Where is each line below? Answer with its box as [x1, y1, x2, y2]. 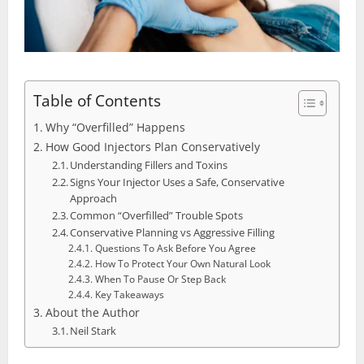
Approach [70, 190, 118, 206]
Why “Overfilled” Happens [45, 119, 185, 135]
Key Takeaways [94, 288, 164, 301]
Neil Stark [70, 323, 117, 338]
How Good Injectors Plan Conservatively [45, 138, 260, 154]
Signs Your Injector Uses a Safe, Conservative [70, 174, 285, 189]
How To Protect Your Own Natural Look [94, 257, 271, 270]
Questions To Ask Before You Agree [94, 241, 256, 254]
